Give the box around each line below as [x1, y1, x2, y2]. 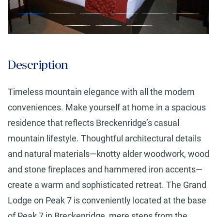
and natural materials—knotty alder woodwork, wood [8, 149, 209, 159]
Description [8, 58, 68, 72]
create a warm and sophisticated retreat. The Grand [8, 180, 206, 190]
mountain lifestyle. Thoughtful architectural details [8, 133, 201, 144]
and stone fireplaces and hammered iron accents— [8, 164, 202, 175]
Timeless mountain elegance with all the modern [8, 87, 195, 97]
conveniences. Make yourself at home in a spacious [8, 102, 206, 113]
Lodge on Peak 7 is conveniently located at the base [8, 195, 206, 206]
